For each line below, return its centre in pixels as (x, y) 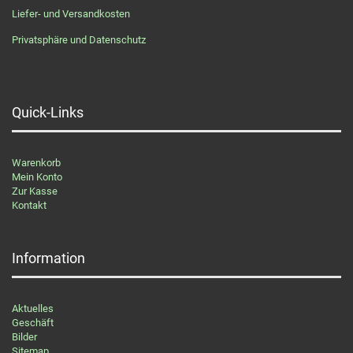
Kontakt (29, 205)
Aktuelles (33, 308)
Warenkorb (36, 163)
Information (48, 258)
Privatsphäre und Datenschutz (79, 40)
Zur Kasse (35, 191)
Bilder (24, 337)
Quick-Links (48, 112)
